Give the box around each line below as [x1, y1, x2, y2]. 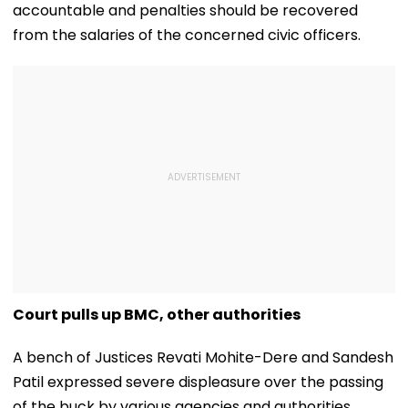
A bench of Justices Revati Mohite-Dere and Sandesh [13, 346, 393, 368]
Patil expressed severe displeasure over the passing [13, 371, 383, 393]
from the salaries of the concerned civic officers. [13, 24, 361, 46]
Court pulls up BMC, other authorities [13, 303, 301, 325]
